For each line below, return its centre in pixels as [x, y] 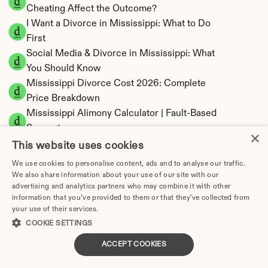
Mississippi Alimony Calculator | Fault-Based [121, 114]
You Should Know [64, 69]
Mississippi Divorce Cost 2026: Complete [116, 84]
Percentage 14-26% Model [83, 159]
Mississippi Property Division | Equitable [112, 218]
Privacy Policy [124, 209]
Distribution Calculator [75, 233]
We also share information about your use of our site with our [115, 175]
